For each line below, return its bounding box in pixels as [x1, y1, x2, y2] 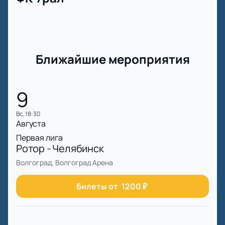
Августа [16, 118, 46, 130]
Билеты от [76, 181, 118, 192]
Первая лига [16, 132, 63, 144]
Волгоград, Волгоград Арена [16, 158, 113, 168]
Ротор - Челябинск [16, 142, 104, 156]
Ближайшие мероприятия [35, 51, 190, 68]
